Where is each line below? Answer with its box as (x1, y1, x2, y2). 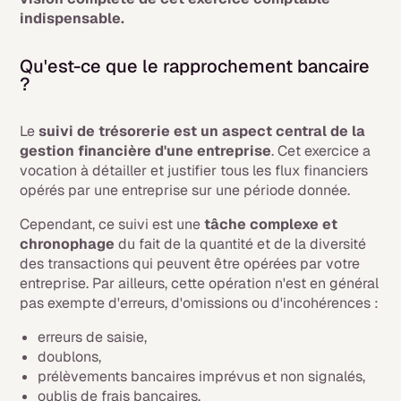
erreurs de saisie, (38, 328, 148, 346)
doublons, (38, 347, 102, 366)
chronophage (20, 235, 115, 253)
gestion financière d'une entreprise (20, 141, 272, 160)
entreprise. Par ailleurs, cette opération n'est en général (20, 274, 380, 293)
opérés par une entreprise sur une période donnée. (20, 181, 351, 200)
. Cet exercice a (271, 141, 371, 160)
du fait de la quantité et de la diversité (115, 235, 367, 253)
